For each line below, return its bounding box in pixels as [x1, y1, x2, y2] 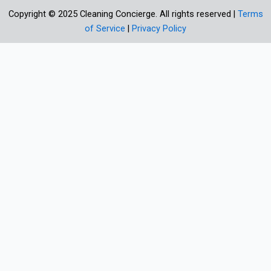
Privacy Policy [132, 23, 186, 34]
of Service [85, 23, 125, 34]
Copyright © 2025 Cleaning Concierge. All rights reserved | [8, 8, 238, 20]
